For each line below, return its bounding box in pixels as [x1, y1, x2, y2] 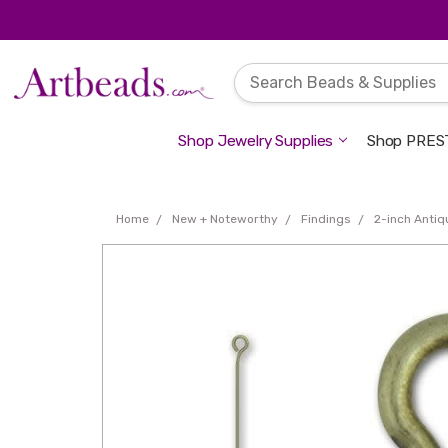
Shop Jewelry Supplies [178, 131, 334, 150]
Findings [301, 212, 352, 227]
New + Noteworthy [172, 212, 279, 227]
